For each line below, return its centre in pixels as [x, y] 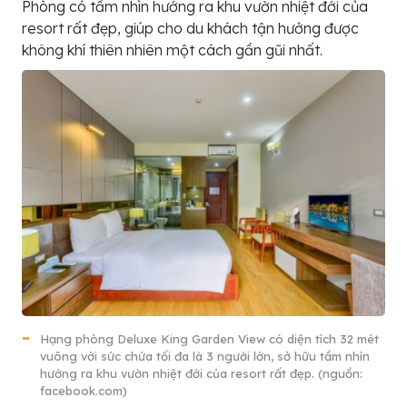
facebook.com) [84, 391]
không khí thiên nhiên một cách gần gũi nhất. [172, 50]
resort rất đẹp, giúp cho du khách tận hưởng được [190, 28]
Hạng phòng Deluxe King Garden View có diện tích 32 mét [209, 339]
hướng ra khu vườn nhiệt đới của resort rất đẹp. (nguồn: [201, 374]
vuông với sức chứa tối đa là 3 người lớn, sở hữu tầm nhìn [205, 357]
